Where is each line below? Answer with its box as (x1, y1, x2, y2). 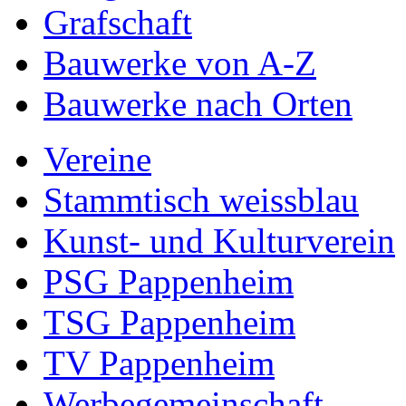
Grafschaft (43, 3, 192, 43)
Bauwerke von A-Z (43, 43, 316, 83)
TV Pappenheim (43, 343, 275, 383)
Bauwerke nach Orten (43, 84, 353, 124)
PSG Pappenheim (43, 262, 294, 302)
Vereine (43, 140, 151, 179)
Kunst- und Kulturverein (43, 221, 395, 261)
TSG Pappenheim (43, 303, 295, 343)
